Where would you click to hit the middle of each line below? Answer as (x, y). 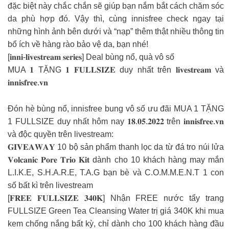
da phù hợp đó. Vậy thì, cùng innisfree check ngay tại (116, 19)
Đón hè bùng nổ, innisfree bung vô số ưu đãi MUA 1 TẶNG (116, 108)
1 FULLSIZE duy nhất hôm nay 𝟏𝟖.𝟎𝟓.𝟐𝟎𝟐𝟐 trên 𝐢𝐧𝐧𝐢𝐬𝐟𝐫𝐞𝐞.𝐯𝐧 (116, 121)
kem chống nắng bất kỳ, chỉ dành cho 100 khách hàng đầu (116, 223)
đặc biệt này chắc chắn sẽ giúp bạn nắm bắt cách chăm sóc (116, 6)
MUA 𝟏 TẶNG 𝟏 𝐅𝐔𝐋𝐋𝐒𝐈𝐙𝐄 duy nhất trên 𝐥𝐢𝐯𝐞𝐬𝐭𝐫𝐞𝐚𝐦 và (116, 70)
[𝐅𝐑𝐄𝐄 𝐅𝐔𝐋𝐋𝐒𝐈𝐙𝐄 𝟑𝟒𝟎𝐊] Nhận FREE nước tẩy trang (116, 198)
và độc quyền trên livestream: (61, 134)
